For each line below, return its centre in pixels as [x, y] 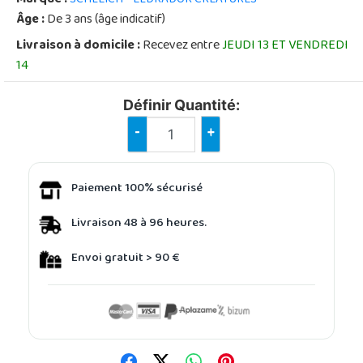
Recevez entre [181, 46]
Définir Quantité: [181, 105]
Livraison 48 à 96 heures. [139, 224]
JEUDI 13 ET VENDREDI [285, 46]
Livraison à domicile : [78, 46]
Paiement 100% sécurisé [137, 189]
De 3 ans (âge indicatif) [105, 20]
